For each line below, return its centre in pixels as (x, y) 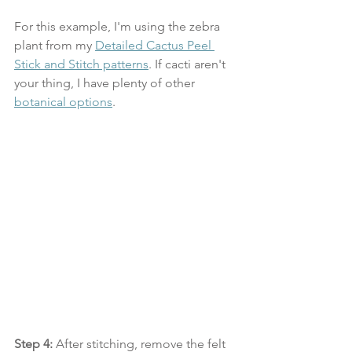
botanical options (63, 102)
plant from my (55, 45)
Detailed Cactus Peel (155, 45)
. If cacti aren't (189, 64)
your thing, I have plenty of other (106, 83)
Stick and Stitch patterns (81, 64)
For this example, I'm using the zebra (119, 26)
